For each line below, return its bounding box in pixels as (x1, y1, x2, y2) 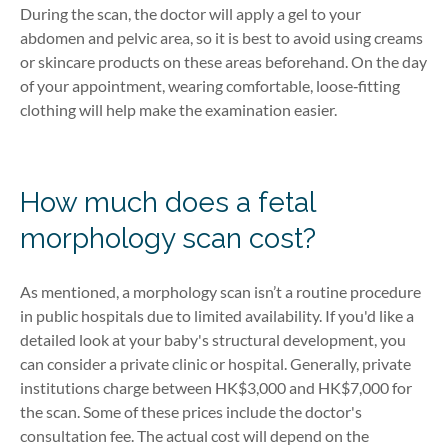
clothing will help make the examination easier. (20, 99, 340, 119)
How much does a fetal (20, 186, 315, 219)
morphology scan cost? (20, 222, 323, 255)
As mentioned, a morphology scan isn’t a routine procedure (20, 282, 421, 302)
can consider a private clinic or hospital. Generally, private (20, 354, 411, 374)
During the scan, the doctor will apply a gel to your (20, 3, 361, 23)
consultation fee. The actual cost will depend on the (20, 426, 369, 446)
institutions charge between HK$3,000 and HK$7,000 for (20, 378, 412, 398)
